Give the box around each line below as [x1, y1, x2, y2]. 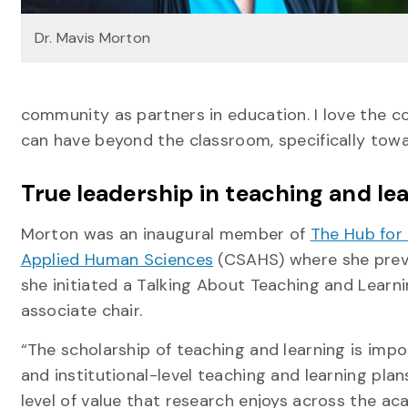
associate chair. [20, 300, 143, 321]
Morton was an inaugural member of [20, 223, 311, 245]
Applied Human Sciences [20, 249, 214, 270]
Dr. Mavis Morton [34, 28, 151, 47]
